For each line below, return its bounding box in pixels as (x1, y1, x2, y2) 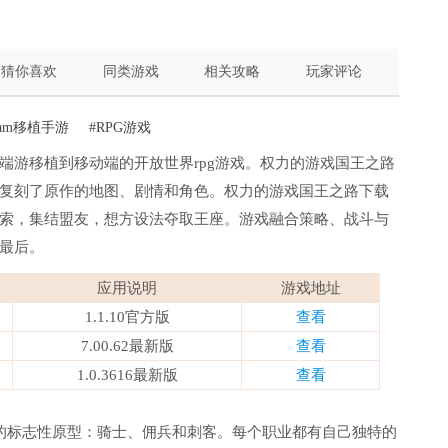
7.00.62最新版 (80, 338, 174, 354)
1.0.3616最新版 (76, 367, 178, 383)
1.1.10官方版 (84, 309, 170, 325)
